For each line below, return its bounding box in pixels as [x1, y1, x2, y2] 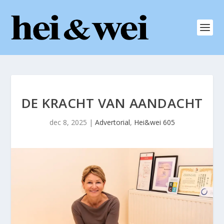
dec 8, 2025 [49, 117, 87, 127]
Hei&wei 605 [133, 117, 175, 127]
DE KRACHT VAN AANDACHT [21, 94, 203, 112]
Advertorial [94, 117, 130, 127]
